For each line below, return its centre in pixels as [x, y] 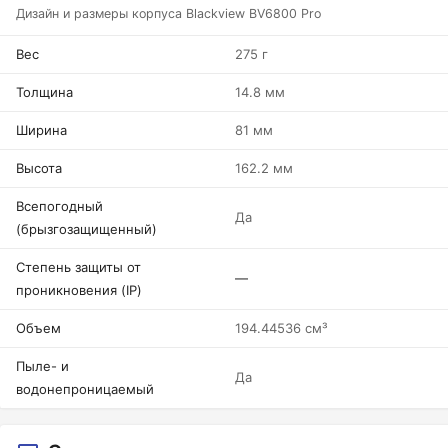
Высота [39, 168]
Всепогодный [59, 206]
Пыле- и [42, 366]
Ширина [41, 130]
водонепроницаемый [85, 389]
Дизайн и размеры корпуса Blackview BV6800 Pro [168, 13]
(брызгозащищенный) [86, 229]
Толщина [44, 92]
